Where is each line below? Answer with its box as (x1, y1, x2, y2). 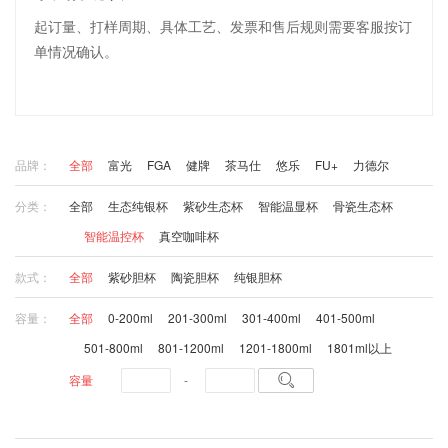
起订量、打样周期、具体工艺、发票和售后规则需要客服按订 (34, 16, 412, 36)
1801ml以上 (327, 339, 392, 356)
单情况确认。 (34, 41, 118, 61)
